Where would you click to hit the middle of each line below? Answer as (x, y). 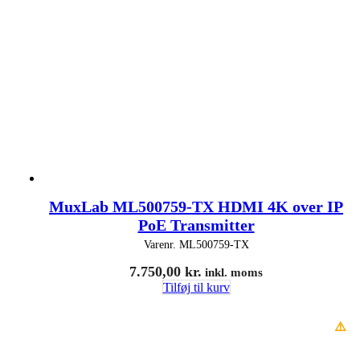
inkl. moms (232, 272)
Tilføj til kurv (196, 287)
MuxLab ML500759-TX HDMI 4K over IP (196, 206)
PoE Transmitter (196, 225)
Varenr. (161, 244)
